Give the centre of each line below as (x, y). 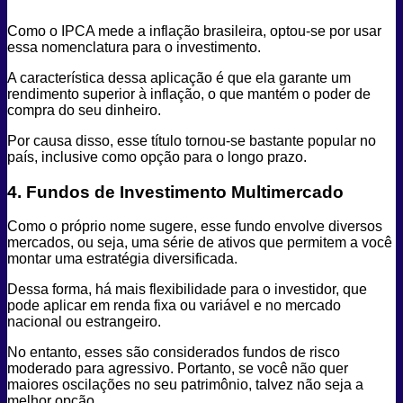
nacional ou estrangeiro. (86, 322)
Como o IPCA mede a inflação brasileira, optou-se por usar (194, 31)
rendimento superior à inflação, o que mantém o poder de (189, 94)
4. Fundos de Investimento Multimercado (175, 192)
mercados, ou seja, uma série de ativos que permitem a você (200, 243)
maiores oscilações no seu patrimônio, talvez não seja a (185, 385)
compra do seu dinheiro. (86, 110)
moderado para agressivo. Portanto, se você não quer (178, 369)
